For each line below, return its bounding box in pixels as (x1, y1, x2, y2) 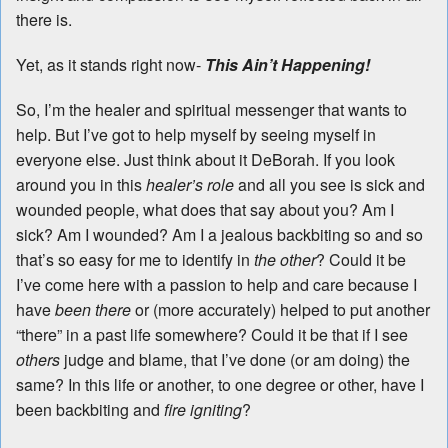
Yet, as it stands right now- (16, 53, 205, 77)
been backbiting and (16, 398, 164, 422)
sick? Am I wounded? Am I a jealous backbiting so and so (16, 223, 423, 247)
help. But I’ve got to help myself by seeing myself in (16, 123, 376, 147)
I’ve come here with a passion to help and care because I (16, 273, 417, 297)
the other (254, 248, 316, 272)
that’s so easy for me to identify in (16, 248, 254, 272)
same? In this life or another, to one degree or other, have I (16, 373, 424, 397)
